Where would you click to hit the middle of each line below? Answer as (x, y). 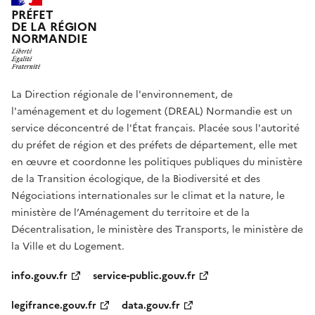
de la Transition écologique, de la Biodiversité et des (136, 179)
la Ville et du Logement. (68, 247)
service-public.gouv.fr (144, 276)
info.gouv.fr (39, 276)
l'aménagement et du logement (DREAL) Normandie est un (152, 112)
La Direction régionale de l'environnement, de (122, 95)
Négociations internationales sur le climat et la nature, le (148, 196)
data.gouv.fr (151, 306)
